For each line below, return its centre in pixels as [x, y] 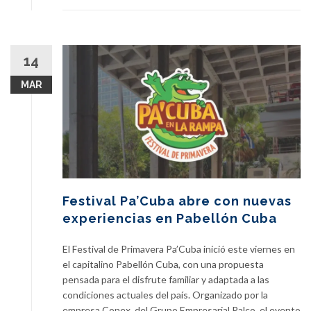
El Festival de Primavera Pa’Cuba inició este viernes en [179, 249]
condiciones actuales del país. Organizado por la [165, 294]
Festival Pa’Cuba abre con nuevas [177, 201]
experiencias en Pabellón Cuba [170, 218]
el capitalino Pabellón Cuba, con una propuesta [163, 264]
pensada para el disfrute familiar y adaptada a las [166, 279]
